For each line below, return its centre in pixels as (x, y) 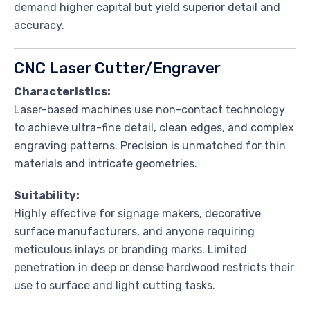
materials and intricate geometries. (106, 164)
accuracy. (39, 26)
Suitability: (47, 196)
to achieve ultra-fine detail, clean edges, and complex (154, 128)
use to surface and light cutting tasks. (115, 286)
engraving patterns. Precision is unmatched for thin (150, 146)
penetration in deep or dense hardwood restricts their (154, 268)
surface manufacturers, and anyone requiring (134, 232)
